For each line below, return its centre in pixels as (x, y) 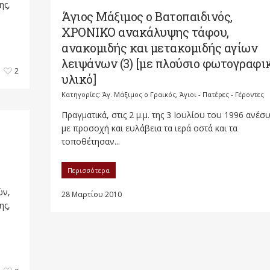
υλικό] (79, 79)
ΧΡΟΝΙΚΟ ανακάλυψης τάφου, (145, 32)
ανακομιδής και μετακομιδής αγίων (159, 48)
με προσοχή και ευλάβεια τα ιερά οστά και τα (149, 128)
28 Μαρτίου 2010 (92, 194)
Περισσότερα (89, 170)
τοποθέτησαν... (91, 141)
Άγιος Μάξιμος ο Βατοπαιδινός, (147, 16)
